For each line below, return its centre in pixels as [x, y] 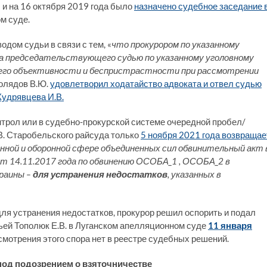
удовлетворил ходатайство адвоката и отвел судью [156, 83]
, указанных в [194, 174]
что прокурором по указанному [176, 44]
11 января [230, 225]
